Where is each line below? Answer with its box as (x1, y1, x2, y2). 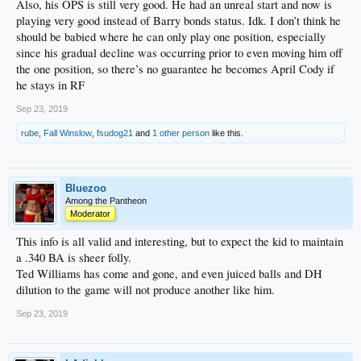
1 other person (152, 128, 210, 139)
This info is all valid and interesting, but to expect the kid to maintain (16, 234, 343, 250)
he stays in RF (16, 77, 85, 93)
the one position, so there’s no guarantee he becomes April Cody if (16, 61, 334, 77)
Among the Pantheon (65, 196, 147, 206)
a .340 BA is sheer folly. (16, 250, 131, 266)
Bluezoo (65, 182, 106, 195)
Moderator (70, 209, 110, 219)
